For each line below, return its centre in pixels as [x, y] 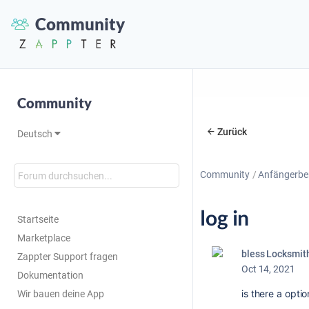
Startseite [38, 219]
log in [225, 217]
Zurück [232, 132]
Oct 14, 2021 [268, 269]
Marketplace [44, 238]
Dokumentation [50, 275]
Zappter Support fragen [68, 257]
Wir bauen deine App [61, 294]
